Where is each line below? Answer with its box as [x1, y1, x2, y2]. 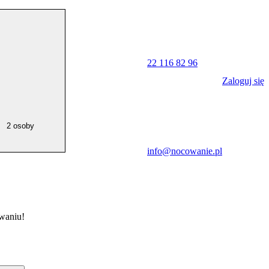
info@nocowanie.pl [147, 146, 222, 156]
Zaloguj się [222, 75, 264, 86]
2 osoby [7, 121, 34, 130]
